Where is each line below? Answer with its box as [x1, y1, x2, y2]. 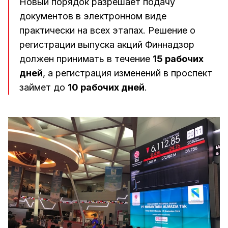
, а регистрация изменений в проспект [43, 68, 212, 78]
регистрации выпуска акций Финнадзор [19, 39, 194, 50]
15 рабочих [153, 53, 204, 64]
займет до [19, 82, 68, 93]
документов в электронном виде [19, 11, 166, 21]
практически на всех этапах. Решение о [19, 25, 195, 36]
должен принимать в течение [19, 53, 153, 64]
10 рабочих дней [68, 82, 145, 93]
